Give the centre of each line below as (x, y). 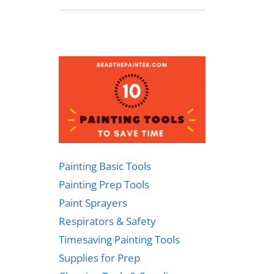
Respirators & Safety (107, 221)
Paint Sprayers (93, 202)
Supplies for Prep (99, 257)
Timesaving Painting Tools (119, 239)
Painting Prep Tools (104, 184)
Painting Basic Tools (105, 166)
